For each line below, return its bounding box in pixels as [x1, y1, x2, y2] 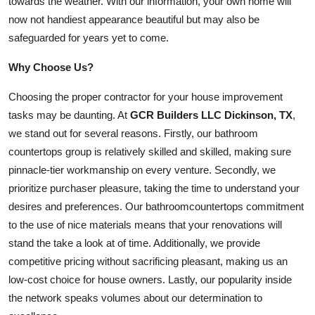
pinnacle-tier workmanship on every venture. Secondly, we [8, 164, 276, 176]
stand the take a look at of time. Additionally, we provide [8, 237, 260, 250]
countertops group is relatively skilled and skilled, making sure [8, 146, 291, 158]
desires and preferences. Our [8, 200, 146, 213]
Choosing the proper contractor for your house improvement [8, 91, 283, 103]
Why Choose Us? [8, 61, 94, 74]
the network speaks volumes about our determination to [8, 292, 262, 304]
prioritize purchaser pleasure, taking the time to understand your [8, 182, 300, 195]
